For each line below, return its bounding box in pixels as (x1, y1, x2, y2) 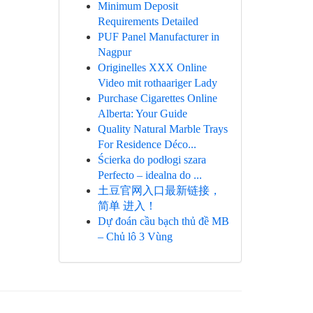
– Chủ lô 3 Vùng (97, 231, 173, 242)
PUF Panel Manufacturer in (97, 31, 219, 43)
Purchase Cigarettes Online (97, 92, 217, 104)
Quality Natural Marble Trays (97, 123, 228, 135)
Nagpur (97, 46, 131, 58)
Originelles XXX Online (97, 61, 207, 73)
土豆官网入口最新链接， (97, 184, 221, 196)
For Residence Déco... (97, 138, 196, 150)
